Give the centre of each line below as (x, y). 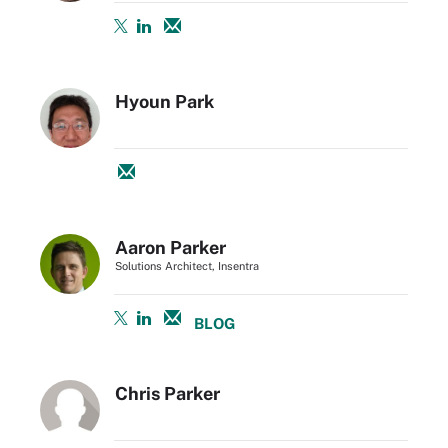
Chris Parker (167, 393)
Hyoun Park (164, 101)
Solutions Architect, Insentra (187, 265)
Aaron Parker (170, 247)
